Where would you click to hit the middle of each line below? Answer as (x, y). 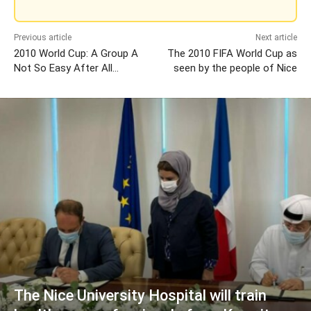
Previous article (43, 37)
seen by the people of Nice (235, 68)
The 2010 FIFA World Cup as (232, 53)
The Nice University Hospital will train (140, 295)
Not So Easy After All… (66, 68)
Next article (276, 37)
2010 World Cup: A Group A (76, 53)
